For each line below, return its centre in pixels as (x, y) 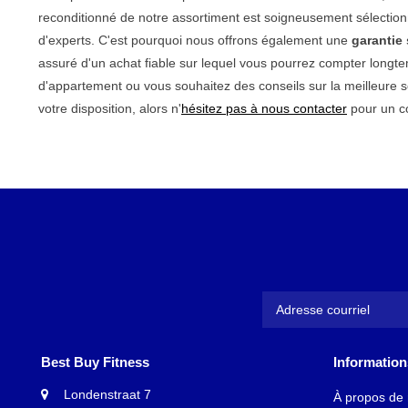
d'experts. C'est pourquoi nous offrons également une (195, 40)
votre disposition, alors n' (110, 108)
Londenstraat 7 (107, 394)
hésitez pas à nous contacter (264, 108)
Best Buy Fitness (95, 362)
